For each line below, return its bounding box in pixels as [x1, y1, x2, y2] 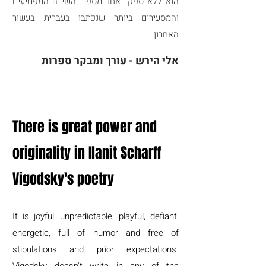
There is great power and [12, 116, 157, 137]
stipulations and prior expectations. [12, 243, 179, 256]
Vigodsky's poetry [12, 169, 114, 189]
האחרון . [149, 28, 179, 41]
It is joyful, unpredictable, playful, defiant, [12, 210, 179, 223]
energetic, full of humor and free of [12, 226, 179, 239]
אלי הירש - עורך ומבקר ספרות [42, 53, 179, 69]
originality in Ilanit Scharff [12, 142, 161, 163]
